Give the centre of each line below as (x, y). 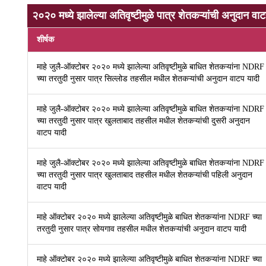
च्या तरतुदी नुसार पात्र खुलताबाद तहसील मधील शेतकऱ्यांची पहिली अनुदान (145, 175)
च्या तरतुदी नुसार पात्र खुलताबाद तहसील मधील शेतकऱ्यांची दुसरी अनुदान (144, 121)
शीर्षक (46, 39)
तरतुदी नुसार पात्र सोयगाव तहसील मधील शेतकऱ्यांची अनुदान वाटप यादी (142, 229)
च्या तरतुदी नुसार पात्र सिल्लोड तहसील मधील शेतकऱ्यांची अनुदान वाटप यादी (148, 79)
